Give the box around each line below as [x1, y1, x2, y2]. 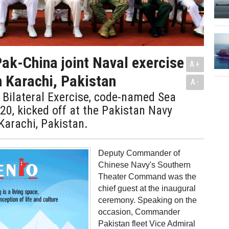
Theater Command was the [98, 172, 196, 181]
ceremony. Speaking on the [98, 196, 197, 204]
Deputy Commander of [98, 149, 180, 157]
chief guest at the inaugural [98, 184, 196, 193]
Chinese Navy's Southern [98, 161, 191, 169]
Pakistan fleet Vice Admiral [98, 219, 195, 228]
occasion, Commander [98, 208, 180, 216]
